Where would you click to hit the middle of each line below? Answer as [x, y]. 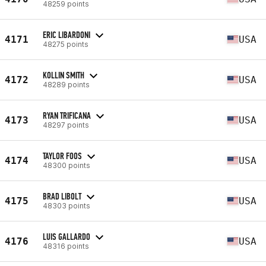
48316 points [66, 246]
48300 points [66, 165]
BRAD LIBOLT [62, 196]
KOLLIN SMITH [64, 75]
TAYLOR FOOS [62, 156]
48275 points [66, 44]
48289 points [66, 84]
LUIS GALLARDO [66, 236]
